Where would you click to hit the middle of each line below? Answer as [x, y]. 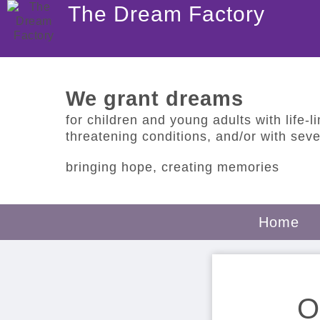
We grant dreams [155, 99]
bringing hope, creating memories [172, 167]
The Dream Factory [166, 14]
